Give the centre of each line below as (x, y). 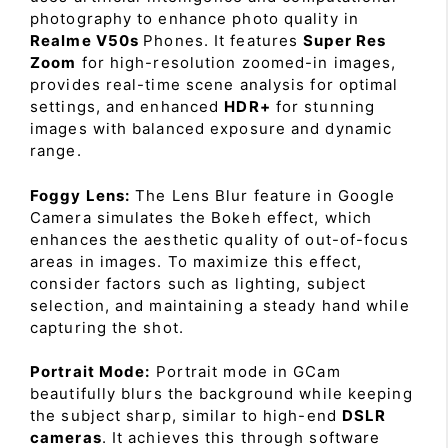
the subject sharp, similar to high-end (186, 415)
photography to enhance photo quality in (194, 18)
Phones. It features (223, 40)
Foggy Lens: (80, 195)
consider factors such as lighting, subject (198, 283)
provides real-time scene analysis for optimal (214, 84)
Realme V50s (87, 40)
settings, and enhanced (127, 106)
